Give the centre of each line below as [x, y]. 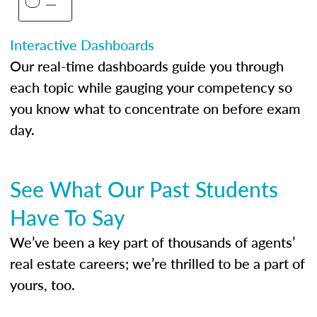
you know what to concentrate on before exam [155, 108]
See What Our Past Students [144, 189]
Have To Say [68, 217]
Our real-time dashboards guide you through [147, 66]
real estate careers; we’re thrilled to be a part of [157, 263]
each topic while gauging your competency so [151, 87]
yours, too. [42, 284]
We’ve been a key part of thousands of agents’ [152, 242]
